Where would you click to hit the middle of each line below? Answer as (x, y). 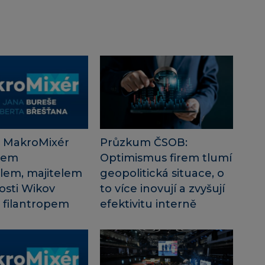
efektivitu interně (148, 204)
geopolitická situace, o (162, 174)
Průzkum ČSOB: (143, 143)
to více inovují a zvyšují (162, 189)
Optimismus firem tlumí (166, 158)
